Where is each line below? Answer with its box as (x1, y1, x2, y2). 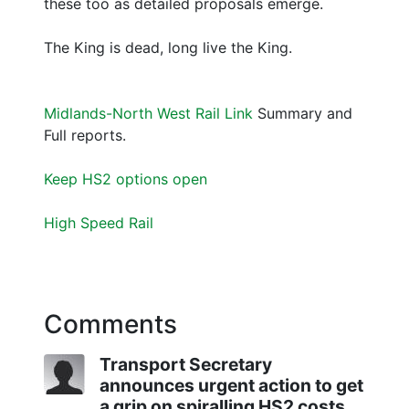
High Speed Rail (44, 214, 153, 233)
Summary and (253, 104, 352, 123)
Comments (44, 309, 177, 341)
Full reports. (44, 126, 126, 145)
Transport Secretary (100, 353, 272, 376)
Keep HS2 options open (44, 170, 207, 189)
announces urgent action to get (100, 374, 363, 397)
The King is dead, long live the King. (44, 38, 292, 58)
